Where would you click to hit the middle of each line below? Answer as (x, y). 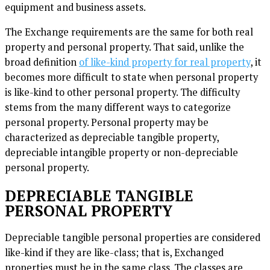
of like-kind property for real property (165, 62)
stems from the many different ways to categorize (118, 108)
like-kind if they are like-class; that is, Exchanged (114, 252)
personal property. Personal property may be (107, 123)
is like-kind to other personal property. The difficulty (122, 93)
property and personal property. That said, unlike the (124, 47)
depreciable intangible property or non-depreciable (121, 153)
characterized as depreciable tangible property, (112, 138)
